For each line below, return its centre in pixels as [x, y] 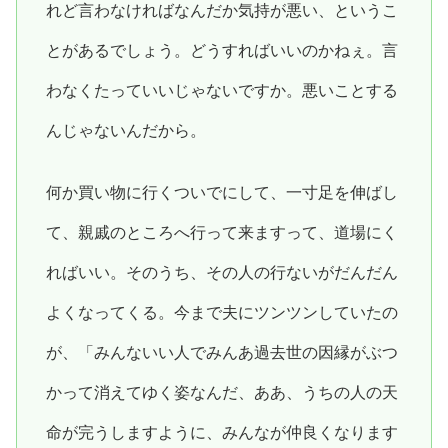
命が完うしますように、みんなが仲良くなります [221, 432]
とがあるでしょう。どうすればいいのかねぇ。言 [221, 50]
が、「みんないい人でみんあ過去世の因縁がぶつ [221, 352]
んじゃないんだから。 [125, 130]
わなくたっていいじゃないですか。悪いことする [221, 90]
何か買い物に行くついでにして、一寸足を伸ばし [221, 192]
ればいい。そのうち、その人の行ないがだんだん [221, 272]
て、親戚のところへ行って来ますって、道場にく [221, 232]
